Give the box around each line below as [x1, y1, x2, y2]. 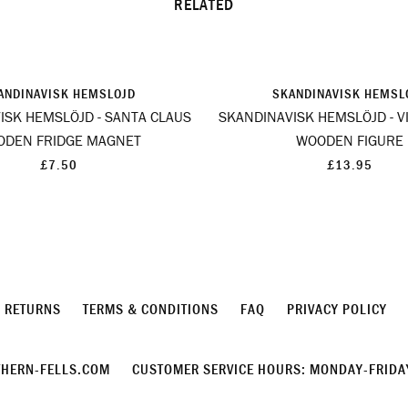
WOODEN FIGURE [296, 133, 403, 148]
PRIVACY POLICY [286, 301, 387, 317]
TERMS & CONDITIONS [82, 301, 219, 317]
